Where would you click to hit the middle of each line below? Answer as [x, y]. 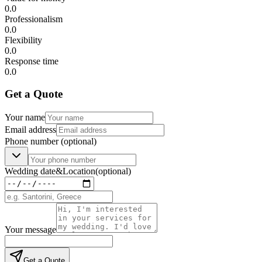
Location [79, 171]
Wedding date [30, 171]
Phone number [33, 141]
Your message [30, 229]
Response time [32, 61]
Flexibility [23, 40]
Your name [25, 117]
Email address [30, 129]
